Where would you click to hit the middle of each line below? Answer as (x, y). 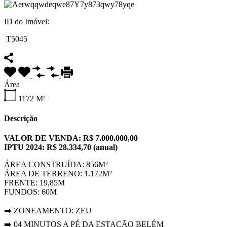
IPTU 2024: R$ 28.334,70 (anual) (61, 147)
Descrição (21, 118)
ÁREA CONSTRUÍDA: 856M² (56, 165)
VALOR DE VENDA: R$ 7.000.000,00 (71, 138)
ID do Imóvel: (27, 21)
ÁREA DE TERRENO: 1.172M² (58, 174)
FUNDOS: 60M (30, 192)
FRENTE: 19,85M (34, 183)
